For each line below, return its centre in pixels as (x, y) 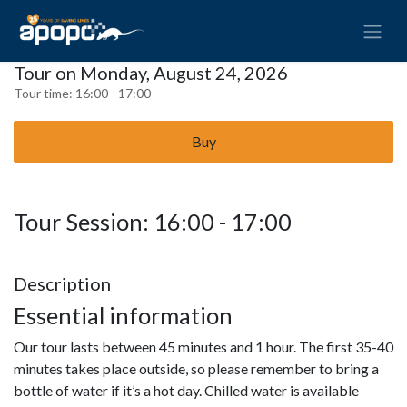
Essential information (125, 315)
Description (62, 283)
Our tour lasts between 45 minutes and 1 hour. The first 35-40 (203, 346)
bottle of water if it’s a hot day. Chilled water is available (186, 390)
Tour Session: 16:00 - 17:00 (153, 221)
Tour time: (45, 93)
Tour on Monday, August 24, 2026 (151, 72)
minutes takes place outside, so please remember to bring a (196, 368)
